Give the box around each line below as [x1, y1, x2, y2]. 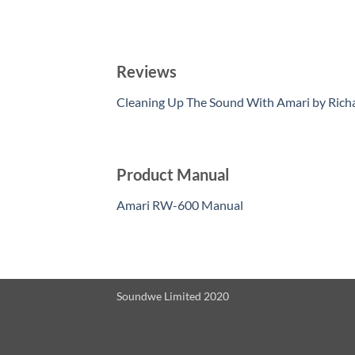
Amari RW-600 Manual [116, 197, 243, 212]
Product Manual [116, 164, 229, 184]
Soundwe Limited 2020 [116, 288, 229, 303]
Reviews [116, 62, 177, 81]
